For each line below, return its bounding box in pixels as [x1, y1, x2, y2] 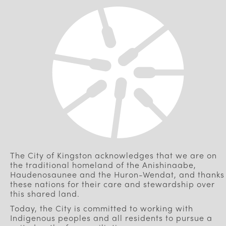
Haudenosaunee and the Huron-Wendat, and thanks [10, 168, 224, 180]
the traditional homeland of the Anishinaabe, [10, 159, 196, 171]
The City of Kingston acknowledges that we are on [10, 149, 217, 161]
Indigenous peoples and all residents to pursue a [10, 212, 212, 223]
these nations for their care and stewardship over [10, 178, 215, 190]
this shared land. [10, 188, 80, 199]
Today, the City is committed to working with [10, 202, 193, 214]
